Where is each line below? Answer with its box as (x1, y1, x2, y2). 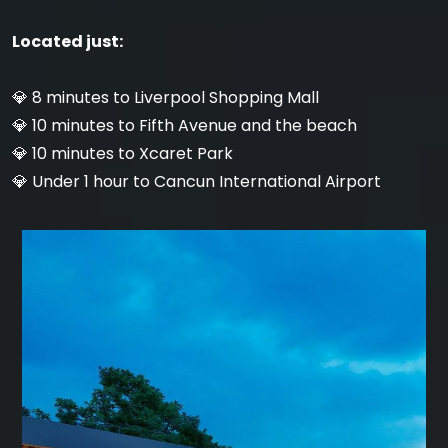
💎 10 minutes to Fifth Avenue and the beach (12, 114, 357, 138)
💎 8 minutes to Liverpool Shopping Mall (12, 86, 319, 110)
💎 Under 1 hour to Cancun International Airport (12, 170, 381, 194)
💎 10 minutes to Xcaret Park (12, 142, 233, 166)
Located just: (12, 30, 123, 54)
